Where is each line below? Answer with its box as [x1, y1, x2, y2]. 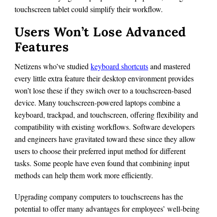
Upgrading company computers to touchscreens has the [15, 191, 183, 201]
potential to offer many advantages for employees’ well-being [15, 203, 200, 214]
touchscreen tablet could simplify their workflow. [15, 3, 163, 14]
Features [15, 38, 69, 55]
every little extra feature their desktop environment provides [15, 73, 194, 83]
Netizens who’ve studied [15, 61, 91, 71]
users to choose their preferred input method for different [15, 145, 186, 156]
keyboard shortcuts [91, 61, 148, 71]
